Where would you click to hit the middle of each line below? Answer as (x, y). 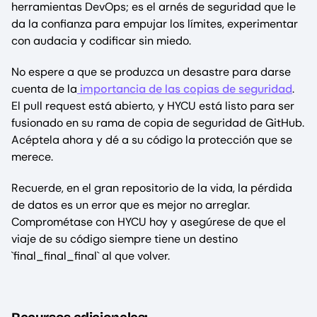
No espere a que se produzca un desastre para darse (151, 72)
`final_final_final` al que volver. (91, 256)
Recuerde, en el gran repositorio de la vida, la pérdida (152, 188)
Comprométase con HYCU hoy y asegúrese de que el (149, 222)
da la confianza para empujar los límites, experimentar (155, 24)
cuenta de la (44, 89)
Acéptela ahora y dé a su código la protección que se (152, 140)
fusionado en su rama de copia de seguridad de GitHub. (158, 123)
